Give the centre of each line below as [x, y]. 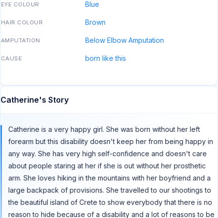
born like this [106, 58]
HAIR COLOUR [22, 23]
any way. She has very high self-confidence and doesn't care [108, 154]
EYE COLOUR [20, 5]
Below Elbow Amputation [125, 40]
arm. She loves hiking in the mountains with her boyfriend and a [109, 178]
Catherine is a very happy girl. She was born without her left [104, 129]
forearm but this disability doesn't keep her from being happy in [111, 142]
